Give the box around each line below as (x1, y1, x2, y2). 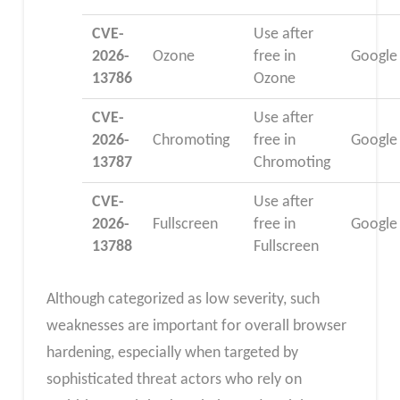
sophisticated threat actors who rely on (46, 371, 302, 389)
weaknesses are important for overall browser (46, 318, 346, 336)
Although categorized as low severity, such (46, 291, 320, 309)
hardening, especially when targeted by (46, 345, 298, 362)
